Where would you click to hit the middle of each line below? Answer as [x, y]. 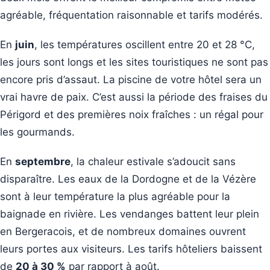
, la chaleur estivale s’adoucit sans [153, 161]
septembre [43, 161]
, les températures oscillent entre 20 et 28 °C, [145, 44]
